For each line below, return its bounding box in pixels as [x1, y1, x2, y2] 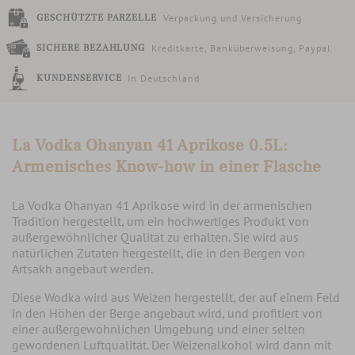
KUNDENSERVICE [36, 72, 122, 85]
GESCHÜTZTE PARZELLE [36, 12, 158, 25]
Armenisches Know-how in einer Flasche [12, 155, 322, 177]
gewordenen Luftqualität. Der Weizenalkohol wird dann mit [12, 336, 331, 353]
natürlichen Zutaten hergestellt [12, 244, 181, 261]
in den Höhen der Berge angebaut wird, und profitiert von [12, 304, 323, 321]
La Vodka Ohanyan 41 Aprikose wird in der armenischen [12, 197, 312, 213]
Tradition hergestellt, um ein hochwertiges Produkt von [12, 212, 309, 229]
